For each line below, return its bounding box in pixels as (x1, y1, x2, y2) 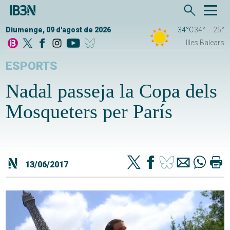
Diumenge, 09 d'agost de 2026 (6, 26, 111, 34)
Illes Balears (185, 39, 224, 47)
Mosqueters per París (6, 101, 173, 123)
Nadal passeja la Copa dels (6, 80, 218, 102)
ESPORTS (6, 59, 58, 73)
